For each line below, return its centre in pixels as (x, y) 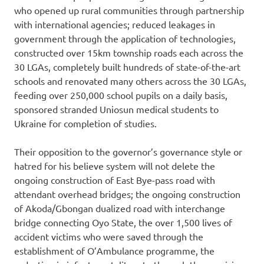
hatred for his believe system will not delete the (115, 166)
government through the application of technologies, (125, 39)
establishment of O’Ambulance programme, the (114, 251)
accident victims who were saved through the (109, 237)
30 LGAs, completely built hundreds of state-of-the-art (127, 67)
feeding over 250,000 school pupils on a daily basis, (121, 95)
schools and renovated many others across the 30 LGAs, (130, 81)
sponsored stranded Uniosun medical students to (116, 109)
